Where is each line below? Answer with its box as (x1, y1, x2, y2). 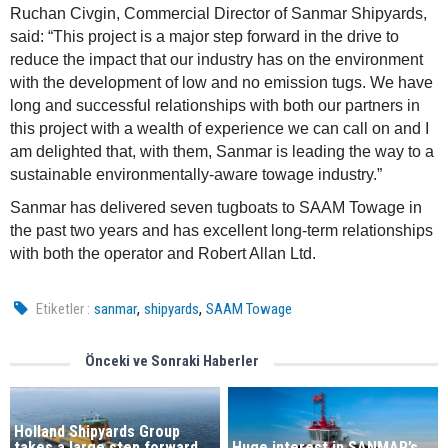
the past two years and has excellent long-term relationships (10, 222, 433, 240)
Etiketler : (36, 300, 91, 319)
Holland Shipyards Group (14, 422, 180, 442)
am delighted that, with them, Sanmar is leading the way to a (10, 143, 434, 161)
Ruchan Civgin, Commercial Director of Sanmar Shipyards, (10, 5, 427, 23)
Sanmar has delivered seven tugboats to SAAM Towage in (10, 199, 422, 217)
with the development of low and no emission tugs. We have (10, 74, 433, 92)
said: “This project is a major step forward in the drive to (10, 28, 399, 46)
